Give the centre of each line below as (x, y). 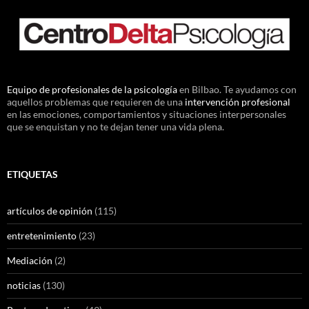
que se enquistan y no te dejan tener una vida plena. (116, 127)
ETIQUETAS (32, 175)
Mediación (30, 261)
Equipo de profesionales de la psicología (92, 90)
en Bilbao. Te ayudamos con (237, 90)
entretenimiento (42, 236)
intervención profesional (238, 102)
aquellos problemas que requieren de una (96, 102)
